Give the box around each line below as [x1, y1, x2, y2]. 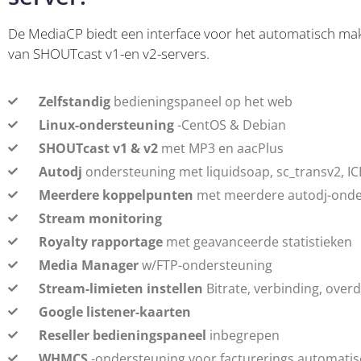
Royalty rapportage [39, 232, 163, 251]
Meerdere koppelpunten [39, 185, 193, 204]
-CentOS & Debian [174, 115, 286, 134]
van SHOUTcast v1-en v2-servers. [8, 44, 210, 64]
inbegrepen [206, 326, 280, 344]
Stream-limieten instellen [39, 279, 203, 297]
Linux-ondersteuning [39, 115, 174, 134]
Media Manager [39, 255, 139, 274]
